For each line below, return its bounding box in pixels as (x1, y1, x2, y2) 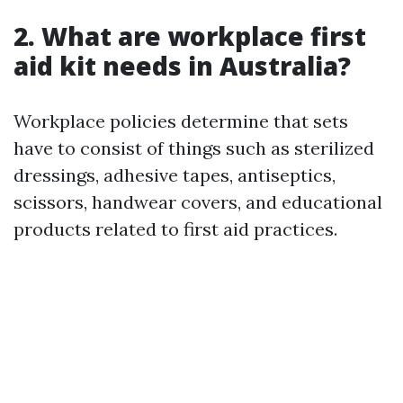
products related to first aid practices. (13, 218, 337, 241)
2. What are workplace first (13, 19, 366, 54)
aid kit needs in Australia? (13, 49, 351, 84)
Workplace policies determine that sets (13, 110, 348, 133)
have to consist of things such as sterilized (13, 137, 374, 160)
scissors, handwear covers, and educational (13, 191, 382, 214)
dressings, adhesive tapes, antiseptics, (13, 164, 336, 187)
